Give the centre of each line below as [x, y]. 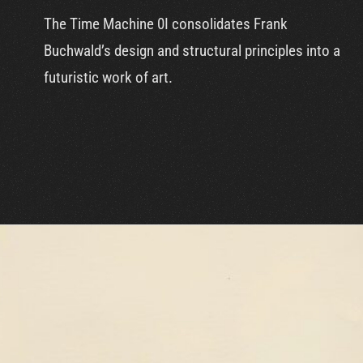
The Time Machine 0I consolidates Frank [165, 24]
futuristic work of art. [108, 78]
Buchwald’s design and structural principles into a [192, 51]
